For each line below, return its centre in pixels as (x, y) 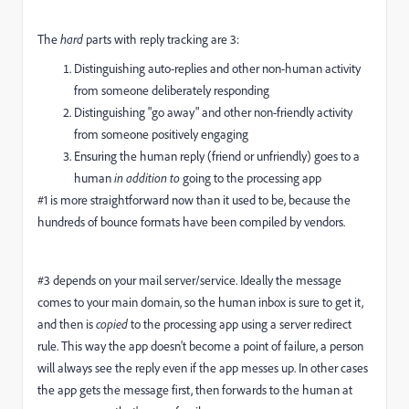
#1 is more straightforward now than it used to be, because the (194, 200)
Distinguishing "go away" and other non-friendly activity (213, 112)
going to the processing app (252, 178)
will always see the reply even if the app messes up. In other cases (203, 368)
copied (113, 324)
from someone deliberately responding (172, 90)
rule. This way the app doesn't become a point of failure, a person (200, 346)
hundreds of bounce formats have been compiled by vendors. (191, 222)
